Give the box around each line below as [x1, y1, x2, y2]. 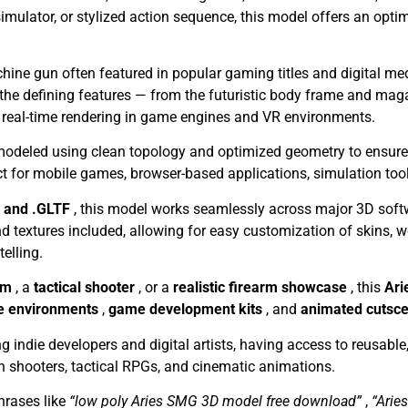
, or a [138, 279, 173, 297]
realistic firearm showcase [173, 279, 351, 297]
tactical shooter [34, 279, 138, 297]
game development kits [108, 301, 266, 319]
